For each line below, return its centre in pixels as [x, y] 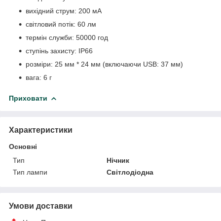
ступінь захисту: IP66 [59, 51]
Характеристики [41, 130]
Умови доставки [41, 206]
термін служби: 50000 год [67, 38]
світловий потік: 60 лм [61, 24]
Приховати [28, 98]
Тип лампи [30, 172]
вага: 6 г [39, 78]
